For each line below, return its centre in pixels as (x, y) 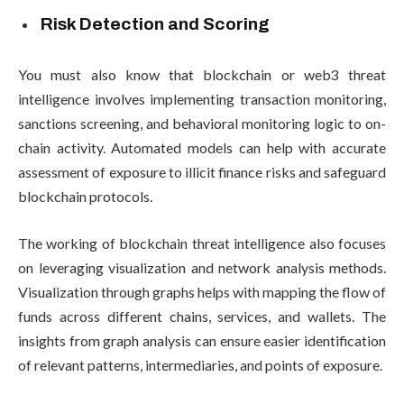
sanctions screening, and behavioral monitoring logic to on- (202, 124)
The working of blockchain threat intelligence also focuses (202, 243)
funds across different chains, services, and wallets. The (202, 316)
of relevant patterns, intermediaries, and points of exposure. (200, 364)
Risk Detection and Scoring (157, 23)
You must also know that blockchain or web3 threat (202, 75)
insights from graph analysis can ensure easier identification (202, 340)
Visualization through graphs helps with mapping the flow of (202, 291)
